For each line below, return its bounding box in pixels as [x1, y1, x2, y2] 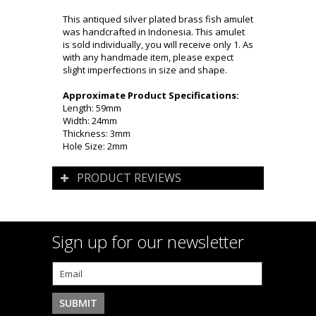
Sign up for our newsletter [52, 230, 244, 254]
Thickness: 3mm [63, 127, 130, 140]
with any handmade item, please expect [63, 51, 233, 64]
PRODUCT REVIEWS [77, 170, 181, 186]
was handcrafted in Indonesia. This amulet [63, 25, 245, 39]
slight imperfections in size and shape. [63, 63, 227, 77]
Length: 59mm [63, 102, 121, 115]
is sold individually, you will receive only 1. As [63, 38, 253, 51]
